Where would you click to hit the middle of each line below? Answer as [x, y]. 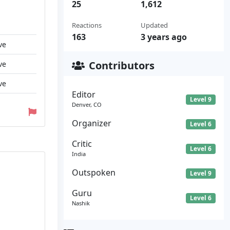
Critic [82, 144]
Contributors [122, 65]
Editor [84, 94]
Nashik [81, 203]
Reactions [87, 25]
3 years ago [164, 37]
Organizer [92, 123]
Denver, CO [87, 104]
